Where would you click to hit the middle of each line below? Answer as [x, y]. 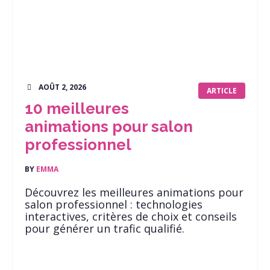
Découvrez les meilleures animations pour [134, 192]
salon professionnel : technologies [114, 204]
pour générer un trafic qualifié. [105, 228]
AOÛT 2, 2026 [62, 87]
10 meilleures [77, 108]
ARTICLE [222, 91]
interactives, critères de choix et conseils [131, 216]
